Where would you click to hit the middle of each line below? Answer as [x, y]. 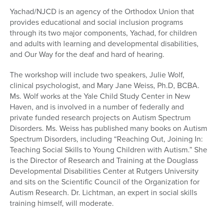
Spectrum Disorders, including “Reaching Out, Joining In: [106, 139]
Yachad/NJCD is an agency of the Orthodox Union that [102, 12]
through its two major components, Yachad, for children [103, 33]
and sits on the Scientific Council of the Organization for [105, 182]
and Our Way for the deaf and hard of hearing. [87, 54]
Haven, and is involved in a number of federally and [97, 107]
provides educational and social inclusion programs [96, 22]
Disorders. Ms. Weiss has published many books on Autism [109, 128]
